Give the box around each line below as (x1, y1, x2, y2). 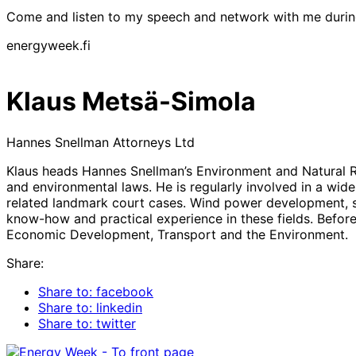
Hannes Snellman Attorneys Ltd (6, 133, 195, 150)
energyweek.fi (6, 37, 91, 53)
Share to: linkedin (38, 299, 142, 315)
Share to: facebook (38, 283, 153, 300)
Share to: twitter (38, 315, 136, 331)
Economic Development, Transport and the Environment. (6, 226, 348, 242)
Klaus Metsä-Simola (6, 86, 256, 118)
